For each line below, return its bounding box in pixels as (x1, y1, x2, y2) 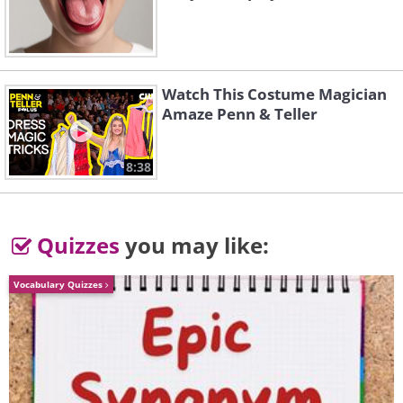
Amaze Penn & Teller (162, 103, 318, 125)
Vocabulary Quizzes (13, 278, 105, 291)
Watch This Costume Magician (162, 84, 387, 105)
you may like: (120, 230, 269, 261)
